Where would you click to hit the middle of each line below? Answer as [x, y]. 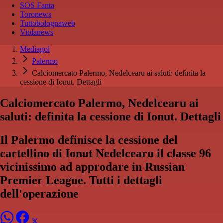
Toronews [36, 14]
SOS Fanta [37, 5]
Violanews [37, 32]
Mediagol [35, 49]
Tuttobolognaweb [48, 23]
